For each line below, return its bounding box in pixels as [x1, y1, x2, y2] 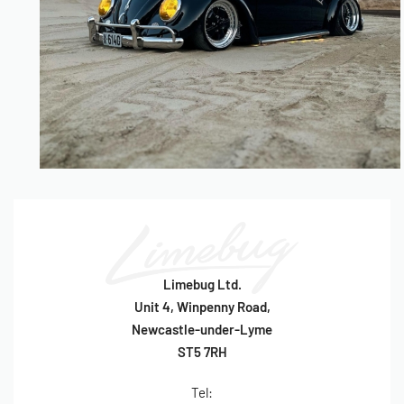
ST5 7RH [177, 344, 227, 361]
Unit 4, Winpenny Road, [133, 298, 271, 316]
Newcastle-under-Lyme [132, 321, 272, 338]
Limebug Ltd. [162, 276, 242, 293]
